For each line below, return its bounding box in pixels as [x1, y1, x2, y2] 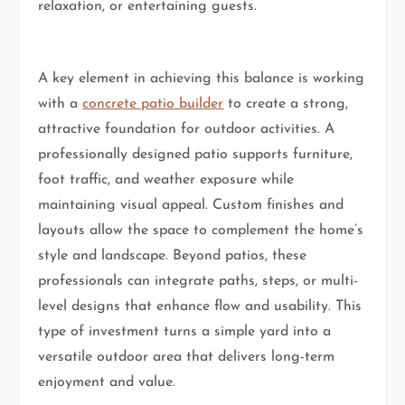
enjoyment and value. [38, 374, 176, 390]
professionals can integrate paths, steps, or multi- [38, 273, 359, 288]
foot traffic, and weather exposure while [38, 172, 295, 187]
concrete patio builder [82, 96, 224, 111]
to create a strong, [223, 96, 349, 111]
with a [38, 96, 83, 111]
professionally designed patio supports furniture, [38, 146, 353, 162]
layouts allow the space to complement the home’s [38, 222, 364, 238]
